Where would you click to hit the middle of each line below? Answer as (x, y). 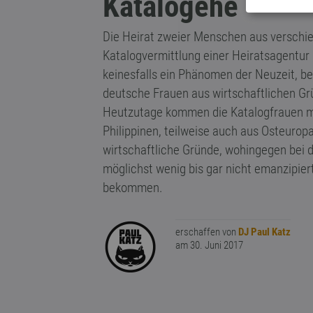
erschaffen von (207, 232)
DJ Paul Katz (264, 232)
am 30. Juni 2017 (209, 245)
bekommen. (133, 188)
